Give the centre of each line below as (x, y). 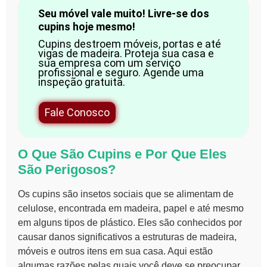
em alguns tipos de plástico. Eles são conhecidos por (130, 222)
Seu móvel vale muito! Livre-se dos (123, 13)
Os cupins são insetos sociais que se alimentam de (126, 194)
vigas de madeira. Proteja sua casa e (126, 53)
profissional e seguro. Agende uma (121, 72)
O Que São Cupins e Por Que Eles (122, 154)
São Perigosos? (67, 169)
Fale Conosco (77, 112)
